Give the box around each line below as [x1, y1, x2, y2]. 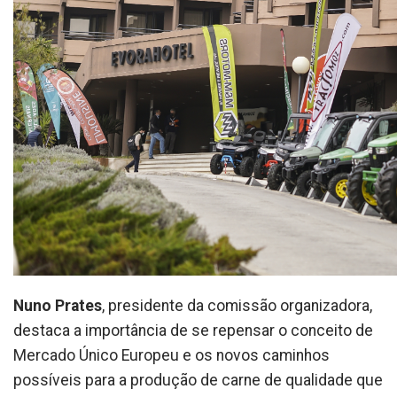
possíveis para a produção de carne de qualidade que [13, 370, 383, 389]
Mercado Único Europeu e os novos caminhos [13, 346, 330, 364]
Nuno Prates [13, 296, 102, 315]
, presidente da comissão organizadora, [102, 296, 372, 315]
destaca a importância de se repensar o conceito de [13, 321, 373, 339]
